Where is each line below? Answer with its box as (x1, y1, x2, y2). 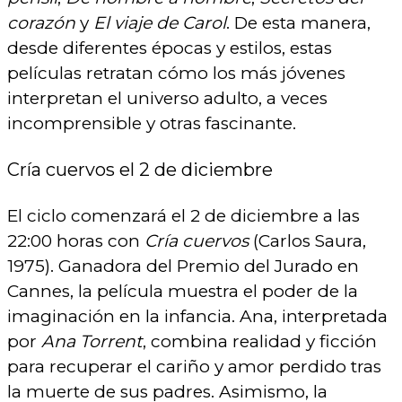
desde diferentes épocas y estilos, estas (7, 37, 332, 58)
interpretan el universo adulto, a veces (7, 87, 328, 109)
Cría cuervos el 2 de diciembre (7, 159, 273, 181)
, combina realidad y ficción (143, 331, 377, 353)
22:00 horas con (7, 231, 144, 252)
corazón (7, 12, 75, 33)
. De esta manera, (226, 12, 371, 33)
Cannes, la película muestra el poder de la (7, 281, 358, 302)
